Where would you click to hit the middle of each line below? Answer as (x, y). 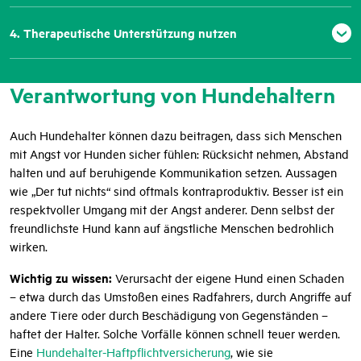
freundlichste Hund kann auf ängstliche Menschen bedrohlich (172, 228)
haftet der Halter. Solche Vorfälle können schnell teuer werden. (175, 334)
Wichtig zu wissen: (61, 278)
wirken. (29, 247)
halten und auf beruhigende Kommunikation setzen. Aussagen (173, 172)
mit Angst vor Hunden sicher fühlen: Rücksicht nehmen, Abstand (179, 154)
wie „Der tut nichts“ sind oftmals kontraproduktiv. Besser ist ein (176, 191)
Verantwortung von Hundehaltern (172, 95)
